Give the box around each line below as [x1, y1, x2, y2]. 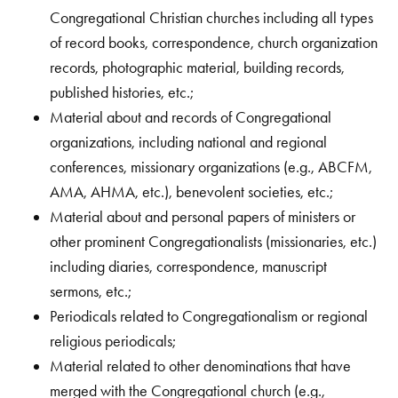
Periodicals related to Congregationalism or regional [50, 306, 368, 326]
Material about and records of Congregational [50, 107, 331, 127]
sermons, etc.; [50, 281, 131, 301]
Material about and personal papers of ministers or [50, 206, 355, 227]
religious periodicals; [50, 330, 176, 351]
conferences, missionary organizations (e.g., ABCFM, [50, 156, 372, 177]
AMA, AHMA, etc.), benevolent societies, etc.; [50, 181, 333, 202]
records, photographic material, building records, [50, 57, 345, 77]
